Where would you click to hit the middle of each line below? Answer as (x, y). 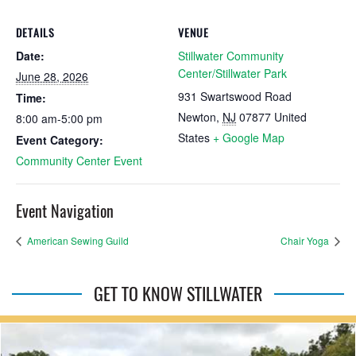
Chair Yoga (306, 241)
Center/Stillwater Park (232, 73)
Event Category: (60, 140)
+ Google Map (249, 137)
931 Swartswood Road (235, 96)
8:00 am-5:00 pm (59, 118)
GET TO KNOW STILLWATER (178, 294)
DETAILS (35, 33)
